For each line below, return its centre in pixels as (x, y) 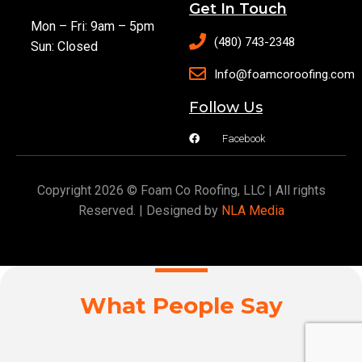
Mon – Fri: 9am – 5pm (93, 26)
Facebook (244, 138)
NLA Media (253, 210)
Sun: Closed (65, 46)
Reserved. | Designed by (149, 210)
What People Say (181, 306)
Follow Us (226, 107)
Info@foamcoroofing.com (285, 74)
